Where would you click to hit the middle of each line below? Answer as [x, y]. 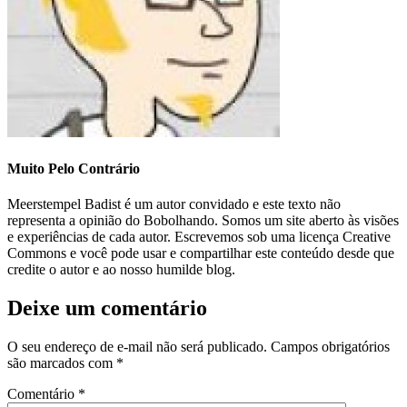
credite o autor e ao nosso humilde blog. [121, 269]
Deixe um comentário [107, 308]
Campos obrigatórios [330, 346]
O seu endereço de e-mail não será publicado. [137, 346]
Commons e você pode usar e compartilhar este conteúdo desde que [201, 253]
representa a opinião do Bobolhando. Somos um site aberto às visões [203, 220]
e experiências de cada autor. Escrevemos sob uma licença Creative [199, 236]
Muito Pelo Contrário [74, 168]
